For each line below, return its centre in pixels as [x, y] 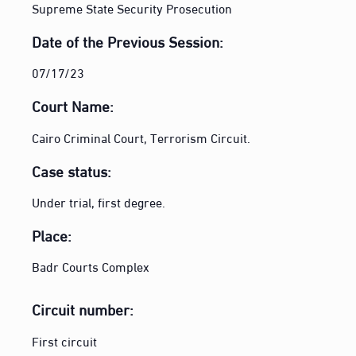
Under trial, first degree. [99, 202]
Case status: [72, 170]
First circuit [65, 340]
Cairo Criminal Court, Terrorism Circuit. [141, 137]
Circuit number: [83, 309]
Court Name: [73, 105]
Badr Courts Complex [91, 266]
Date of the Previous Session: [128, 40]
